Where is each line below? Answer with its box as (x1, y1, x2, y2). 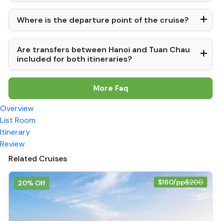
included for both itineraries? (17, 53, 133, 64)
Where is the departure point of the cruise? (17, 14, 189, 25)
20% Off (18, 178, 46, 187)
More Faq (93, 83, 128, 93)
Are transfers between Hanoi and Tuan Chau (17, 44, 190, 55)
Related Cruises (8, 153, 68, 164)
